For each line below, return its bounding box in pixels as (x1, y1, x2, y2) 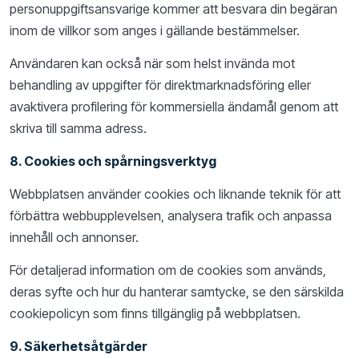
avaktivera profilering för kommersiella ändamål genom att (10, 99, 338, 115)
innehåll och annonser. (10, 229, 139, 245)
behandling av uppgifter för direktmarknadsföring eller (10, 77, 311, 93)
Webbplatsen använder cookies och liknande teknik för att (10, 186, 341, 202)
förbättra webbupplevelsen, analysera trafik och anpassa (10, 208, 332, 224)
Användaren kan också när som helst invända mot (10, 55, 295, 71)
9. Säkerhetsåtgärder (10, 338, 147, 354)
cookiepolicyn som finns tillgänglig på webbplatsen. (10, 305, 301, 321)
